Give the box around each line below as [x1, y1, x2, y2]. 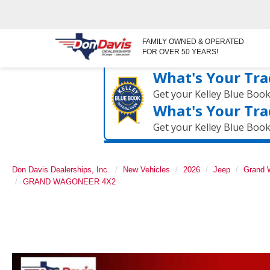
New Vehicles [123, 165, 170, 174]
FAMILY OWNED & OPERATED [142, 37, 244, 46]
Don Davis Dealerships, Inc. [12, 165, 110, 174]
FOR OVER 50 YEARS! [142, 48, 218, 56]
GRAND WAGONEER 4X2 [23, 177, 116, 186]
